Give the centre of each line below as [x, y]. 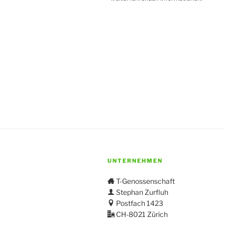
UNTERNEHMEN [135, 161]
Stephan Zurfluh [141, 192]
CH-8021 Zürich [141, 214]
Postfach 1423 [139, 203]
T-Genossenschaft [145, 181]
